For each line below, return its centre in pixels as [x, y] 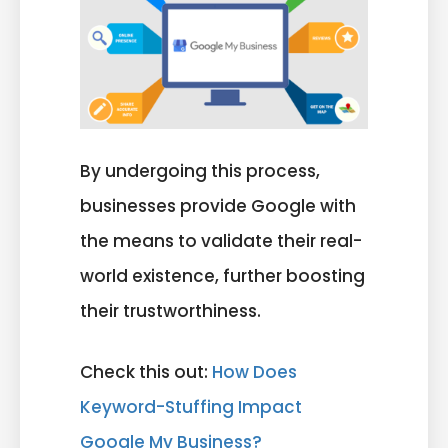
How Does [254, 371]
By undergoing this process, [200, 171]
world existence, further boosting [222, 276]
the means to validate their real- [221, 241]
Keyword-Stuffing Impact [191, 406]
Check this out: [146, 371]
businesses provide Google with [218, 206]
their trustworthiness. [170, 311]
